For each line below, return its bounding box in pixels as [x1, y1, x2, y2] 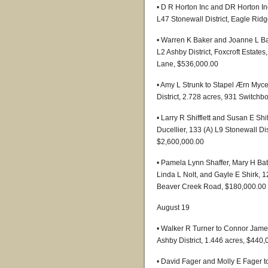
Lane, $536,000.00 [157, 60, 218, 68]
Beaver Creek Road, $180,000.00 [157, 182, 266, 191]
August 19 [157, 203, 190, 212]
